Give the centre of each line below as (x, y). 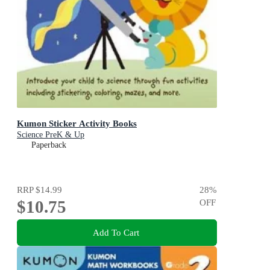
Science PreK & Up (51, 135)
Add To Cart (116, 232)
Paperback (49, 145)
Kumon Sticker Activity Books (77, 124)
